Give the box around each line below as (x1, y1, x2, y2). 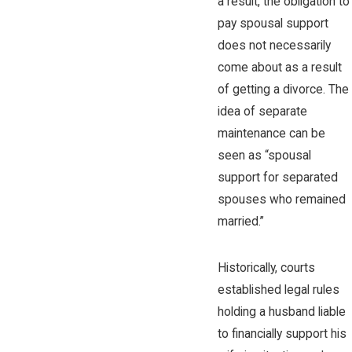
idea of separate (217, 104, 307, 119)
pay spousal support (217, 16, 328, 31)
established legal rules (217, 283, 339, 298)
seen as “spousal (217, 148, 311, 163)
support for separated (217, 170, 338, 185)
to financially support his (217, 327, 346, 342)
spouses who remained (217, 192, 346, 207)
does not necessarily (217, 38, 331, 53)
